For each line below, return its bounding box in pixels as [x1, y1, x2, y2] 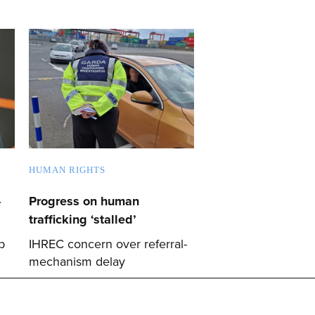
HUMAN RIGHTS [29, 164, 105, 175]
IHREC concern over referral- [29, 236, 187, 252]
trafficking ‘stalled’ [29, 211, 136, 227]
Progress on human [29, 193, 139, 209]
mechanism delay [29, 253, 125, 269]
